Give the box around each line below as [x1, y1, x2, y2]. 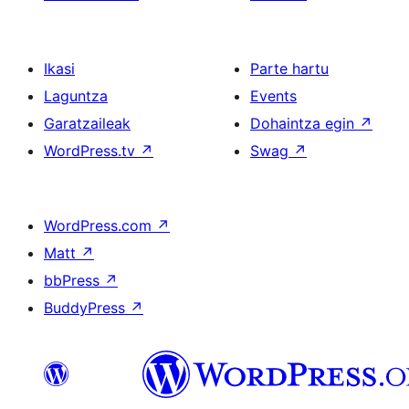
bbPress [44, 271, 104, 290]
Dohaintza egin [250, 114, 359, 133]
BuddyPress [44, 299, 130, 318]
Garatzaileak [44, 114, 131, 133]
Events [250, 87, 297, 106]
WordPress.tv [44, 142, 140, 161]
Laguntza [44, 87, 108, 106]
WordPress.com [44, 216, 156, 236]
